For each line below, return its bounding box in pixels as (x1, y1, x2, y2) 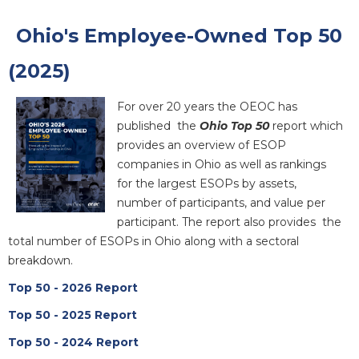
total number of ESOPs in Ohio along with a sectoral (8, 233, 299, 248)
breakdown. (8, 252, 73, 268)
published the (117, 118, 196, 133)
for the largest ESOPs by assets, (117, 175, 296, 191)
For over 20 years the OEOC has (117, 99, 297, 114)
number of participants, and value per (117, 195, 325, 210)
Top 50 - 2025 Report (8, 307, 137, 322)
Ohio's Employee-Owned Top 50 (16, 23, 342, 47)
